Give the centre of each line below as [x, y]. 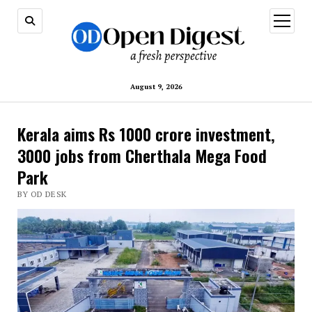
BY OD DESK [42, 194]
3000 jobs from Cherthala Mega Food [142, 156]
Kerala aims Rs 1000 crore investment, [146, 134]
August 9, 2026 [156, 87]
